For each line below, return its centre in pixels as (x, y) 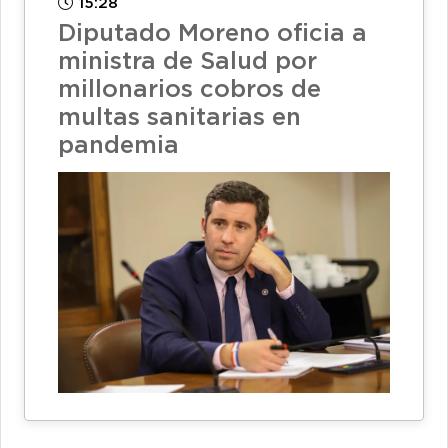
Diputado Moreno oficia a (212, 34)
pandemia (118, 146)
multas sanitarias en (179, 118)
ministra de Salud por (187, 62)
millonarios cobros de (189, 90)
